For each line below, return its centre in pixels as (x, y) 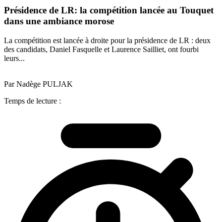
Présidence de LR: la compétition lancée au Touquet (109, 10)
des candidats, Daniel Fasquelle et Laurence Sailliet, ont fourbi (101, 49)
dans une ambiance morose (59, 21)
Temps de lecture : (32, 101)
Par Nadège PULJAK (38, 84)
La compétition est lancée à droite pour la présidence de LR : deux (107, 40)
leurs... (14, 58)
